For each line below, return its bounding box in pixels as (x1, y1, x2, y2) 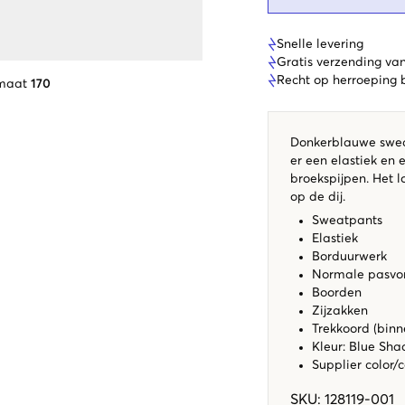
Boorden (312, 286, 365, 299)
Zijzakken (312, 304, 368, 317)
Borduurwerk (312, 250, 391, 263)
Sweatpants (312, 213, 386, 227)
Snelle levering (277, 37, 363, 51)
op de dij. (290, 190, 345, 203)
